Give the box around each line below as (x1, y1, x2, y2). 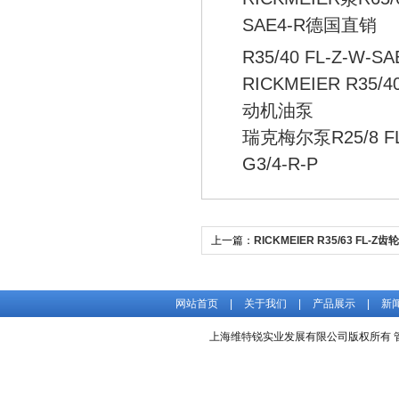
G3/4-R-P (242, 154, 318, 174)
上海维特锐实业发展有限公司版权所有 (208, 330, 394, 343)
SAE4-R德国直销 (242, 15, 377, 35)
